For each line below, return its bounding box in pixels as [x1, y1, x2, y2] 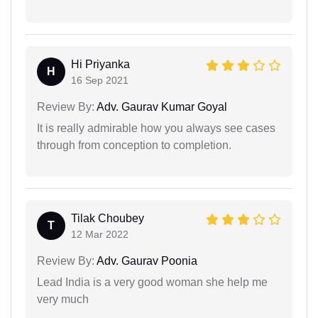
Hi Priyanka [71, 57, 130, 70]
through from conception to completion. [37, 138, 231, 151]
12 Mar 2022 [71, 228, 128, 240]
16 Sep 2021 [71, 74, 128, 86]
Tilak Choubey [71, 212, 144, 224]
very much [37, 292, 89, 305]
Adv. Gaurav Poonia [94, 254, 197, 267]
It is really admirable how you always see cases [37, 121, 275, 134]
